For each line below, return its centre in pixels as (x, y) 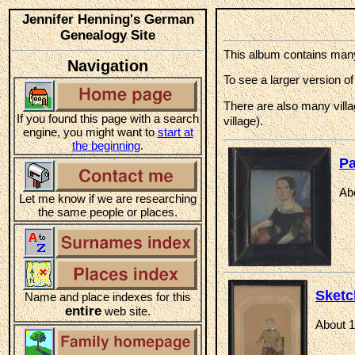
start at (175, 132)
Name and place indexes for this (108, 297)
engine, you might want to (90, 132)
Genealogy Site (108, 35)
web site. (126, 311)
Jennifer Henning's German (108, 19)
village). (243, 121)
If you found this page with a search (108, 118)
